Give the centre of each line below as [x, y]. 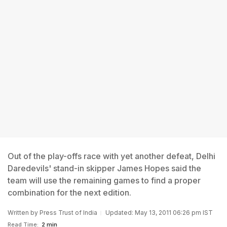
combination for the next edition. [69, 193]
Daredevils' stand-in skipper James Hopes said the [104, 168]
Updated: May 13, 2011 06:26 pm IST [159, 213]
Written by [24, 213]
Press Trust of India [68, 213]
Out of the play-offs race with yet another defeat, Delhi [111, 156]
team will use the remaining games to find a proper [104, 180]
